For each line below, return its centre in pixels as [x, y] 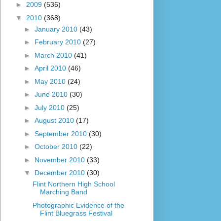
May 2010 [51, 81]
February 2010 [58, 42]
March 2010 [54, 55]
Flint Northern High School [74, 184]
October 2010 [57, 147]
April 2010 [51, 68]
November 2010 [60, 160]
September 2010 [61, 133]
